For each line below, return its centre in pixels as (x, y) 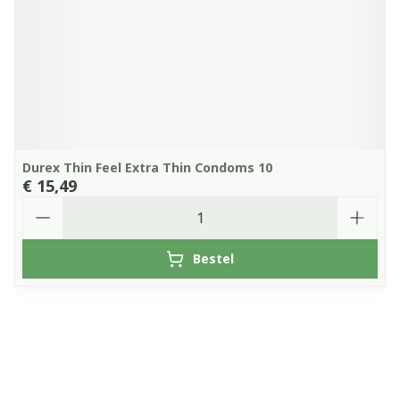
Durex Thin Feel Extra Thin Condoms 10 (147, 167)
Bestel (213, 258)
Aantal (46, 204)
